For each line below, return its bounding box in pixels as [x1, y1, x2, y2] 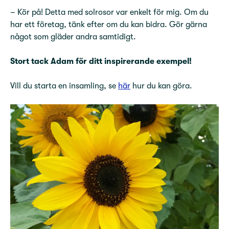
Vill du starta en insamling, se [10, 81, 118, 90]
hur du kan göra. [130, 81, 192, 90]
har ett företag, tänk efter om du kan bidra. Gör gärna [10, 20, 207, 29]
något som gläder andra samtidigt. [10, 32, 136, 41]
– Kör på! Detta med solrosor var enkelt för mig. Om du [10, 8, 209, 17]
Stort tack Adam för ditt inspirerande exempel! [10, 57, 192, 66]
